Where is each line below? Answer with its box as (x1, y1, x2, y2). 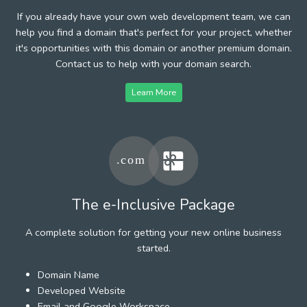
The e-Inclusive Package (72, 194, 235, 215)
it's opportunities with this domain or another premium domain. (15, 40, 292, 55)
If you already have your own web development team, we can (16, 9, 291, 23)
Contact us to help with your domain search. (56, 56, 251, 71)
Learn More (131, 86, 176, 98)
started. (136, 241, 171, 255)
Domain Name (38, 267, 99, 282)
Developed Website (38, 283, 125, 297)
